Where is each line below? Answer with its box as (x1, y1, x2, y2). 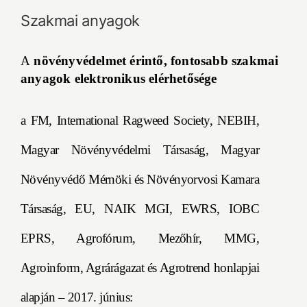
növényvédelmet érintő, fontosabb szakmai (30, 53, 279, 69)
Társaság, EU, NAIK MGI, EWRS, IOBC (21, 201, 259, 217)
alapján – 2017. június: (21, 290, 133, 305)
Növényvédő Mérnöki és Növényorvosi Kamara (21, 172, 259, 187)
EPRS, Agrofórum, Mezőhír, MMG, (21, 231, 259, 246)
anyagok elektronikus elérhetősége (21, 71, 217, 86)
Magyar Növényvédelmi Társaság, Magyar (21, 143, 259, 158)
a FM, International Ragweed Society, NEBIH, (21, 113, 259, 128)
